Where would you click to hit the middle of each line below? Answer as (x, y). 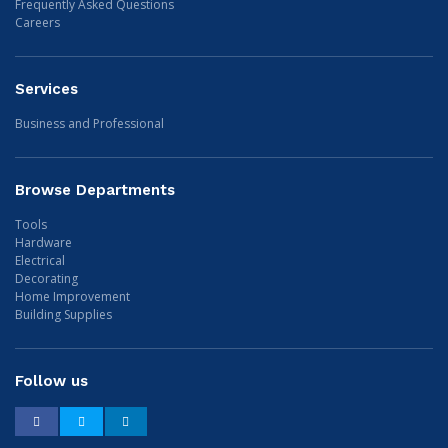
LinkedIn (157, 420)
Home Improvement (72, 296)
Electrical (40, 260)
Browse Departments (95, 189)
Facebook (71, 420)
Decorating (46, 278)
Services (46, 88)
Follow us (51, 380)
